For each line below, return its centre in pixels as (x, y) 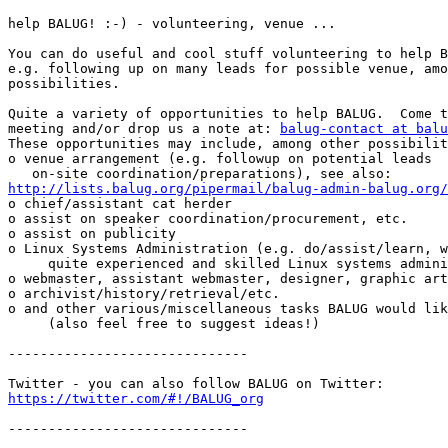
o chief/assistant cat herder (120, 204)
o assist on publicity (92, 234)
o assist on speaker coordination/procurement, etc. (208, 219)
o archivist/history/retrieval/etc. (144, 294)
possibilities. (64, 84)
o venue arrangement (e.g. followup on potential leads (220, 159)
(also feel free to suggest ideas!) (28, 324)
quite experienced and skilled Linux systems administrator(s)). (28, 264)
